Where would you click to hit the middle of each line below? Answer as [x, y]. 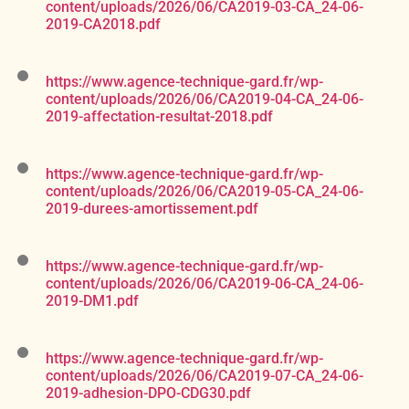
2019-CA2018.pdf [103, 25]
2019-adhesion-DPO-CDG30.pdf [148, 393]
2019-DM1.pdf [92, 301]
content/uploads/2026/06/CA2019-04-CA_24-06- [204, 100]
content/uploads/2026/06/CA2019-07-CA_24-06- [204, 376]
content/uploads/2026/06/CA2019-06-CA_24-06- [204, 284]
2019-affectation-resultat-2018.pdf [159, 117]
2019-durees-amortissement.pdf [152, 209]
